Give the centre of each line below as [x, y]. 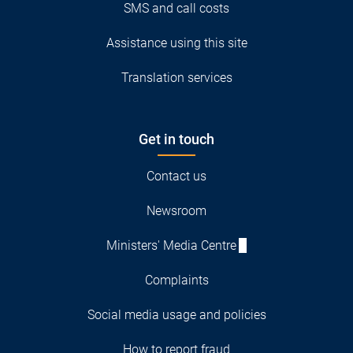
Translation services [176, 77]
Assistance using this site [176, 43]
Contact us [176, 176]
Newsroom [176, 210]
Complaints [176, 280]
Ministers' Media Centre [172, 245]
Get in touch [176, 139]
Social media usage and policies [176, 314]
